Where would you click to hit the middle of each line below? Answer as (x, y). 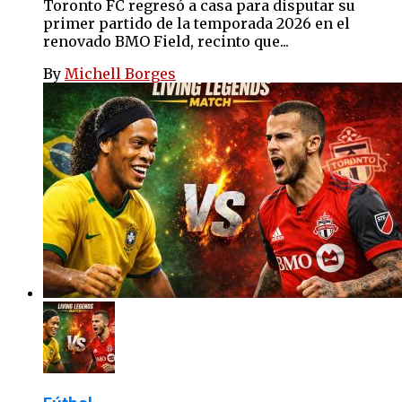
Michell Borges (120, 73)
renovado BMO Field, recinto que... (166, 41)
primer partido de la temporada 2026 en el (197, 23)
